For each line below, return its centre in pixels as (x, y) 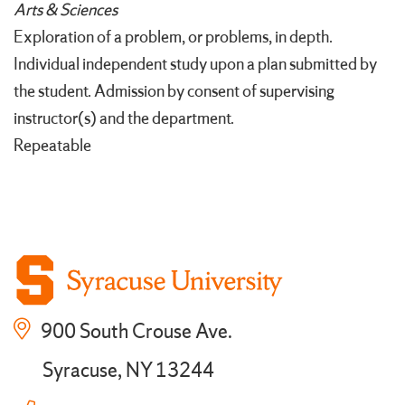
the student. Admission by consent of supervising (174, 92)
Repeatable (52, 146)
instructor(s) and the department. (124, 119)
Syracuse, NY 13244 (128, 372)
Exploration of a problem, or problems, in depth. (173, 38)
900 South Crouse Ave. (135, 333)
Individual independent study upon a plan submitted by (195, 65)
